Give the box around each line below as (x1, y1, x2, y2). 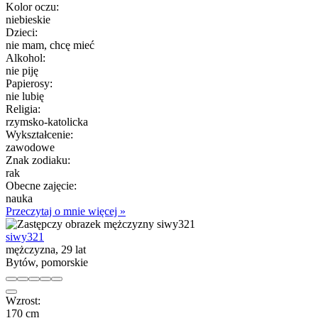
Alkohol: (6, 51, 45, 64)
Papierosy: (6, 77, 53, 89)
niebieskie (6, 13, 50, 26)
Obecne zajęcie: (6, 179, 77, 192)
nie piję (6, 64, 38, 77)
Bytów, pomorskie (6, 256, 88, 268)
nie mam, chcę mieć (6, 38, 94, 51)
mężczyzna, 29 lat (6, 243, 86, 256)
